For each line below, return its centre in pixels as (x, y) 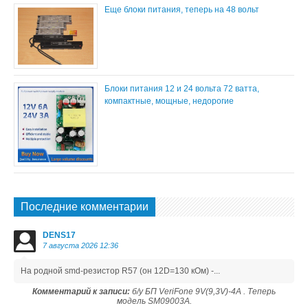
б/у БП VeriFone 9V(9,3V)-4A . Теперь (203, 291)
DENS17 (59, 235)
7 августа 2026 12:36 (80, 245)
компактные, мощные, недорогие (169, 101)
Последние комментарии (85, 206)
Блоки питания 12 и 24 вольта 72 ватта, (182, 89)
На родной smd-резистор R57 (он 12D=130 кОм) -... (120, 271)
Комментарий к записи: (81, 291)
